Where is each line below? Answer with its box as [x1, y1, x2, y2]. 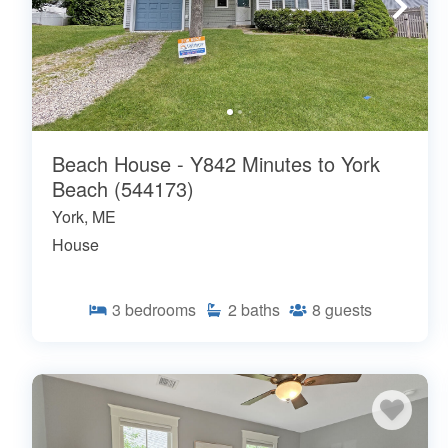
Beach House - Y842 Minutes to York [52, 148, 380, 178]
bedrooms [125, 297, 196, 321]
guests [325, 297, 372, 321]
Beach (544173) [52, 173, 194, 203]
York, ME [52, 204, 116, 228]
